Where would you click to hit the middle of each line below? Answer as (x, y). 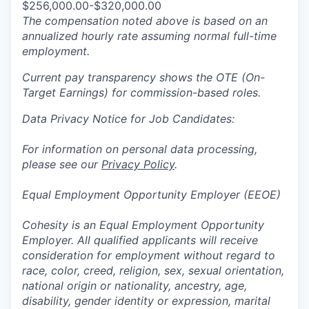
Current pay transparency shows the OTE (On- (143, 78)
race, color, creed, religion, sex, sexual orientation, (153, 271)
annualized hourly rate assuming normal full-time (149, 36)
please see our (62, 165)
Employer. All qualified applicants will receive (140, 240)
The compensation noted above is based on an (145, 21)
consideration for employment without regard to (149, 256)
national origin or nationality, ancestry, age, (134, 286)
